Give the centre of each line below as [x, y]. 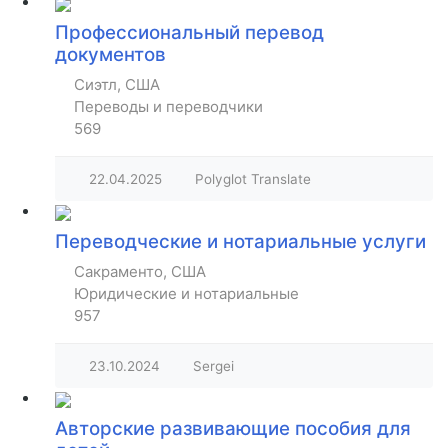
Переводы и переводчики [168, 107]
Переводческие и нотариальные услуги [240, 242]
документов [110, 55]
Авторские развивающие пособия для [233, 429]
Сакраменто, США [140, 272]
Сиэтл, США [117, 85]
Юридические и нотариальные [186, 294]
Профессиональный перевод [189, 33]
